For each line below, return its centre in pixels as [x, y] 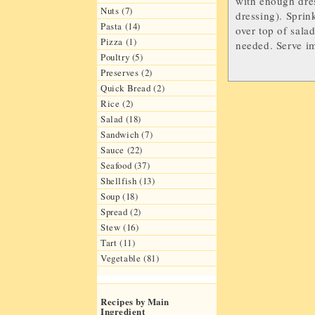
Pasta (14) [121, 26]
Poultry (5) [122, 57]
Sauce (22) [122, 150]
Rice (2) [117, 104]
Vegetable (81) [130, 258]
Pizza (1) [119, 42]
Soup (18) [120, 197]
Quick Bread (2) [133, 88]
